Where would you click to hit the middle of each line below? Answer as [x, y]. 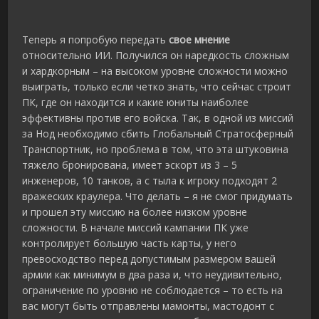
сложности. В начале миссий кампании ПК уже [136, 228]
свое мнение [200, 40]
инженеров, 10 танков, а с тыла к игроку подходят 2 [150, 181]
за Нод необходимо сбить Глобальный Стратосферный [158, 134]
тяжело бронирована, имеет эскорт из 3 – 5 [130, 165]
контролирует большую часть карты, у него [130, 244]
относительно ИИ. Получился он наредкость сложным [156, 56]
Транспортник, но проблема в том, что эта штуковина [156, 150]
